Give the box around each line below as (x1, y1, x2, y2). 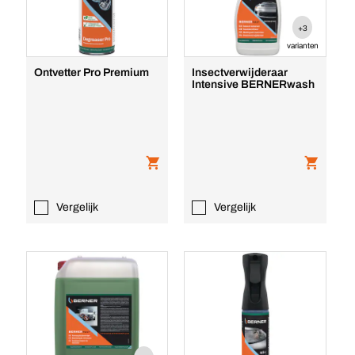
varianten (286, 41, 319, 50)
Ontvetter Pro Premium (33, 67, 149, 78)
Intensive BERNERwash (192, 78, 315, 90)
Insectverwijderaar (192, 67, 288, 78)
